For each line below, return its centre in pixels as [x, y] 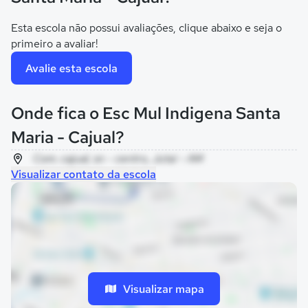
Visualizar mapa [164, 289]
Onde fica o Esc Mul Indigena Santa [146, 113]
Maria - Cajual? [68, 137]
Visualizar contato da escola [84, 174]
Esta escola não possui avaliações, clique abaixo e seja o [146, 28]
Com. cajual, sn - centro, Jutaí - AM [118, 158]
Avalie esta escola [71, 68]
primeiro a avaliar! [55, 44]
